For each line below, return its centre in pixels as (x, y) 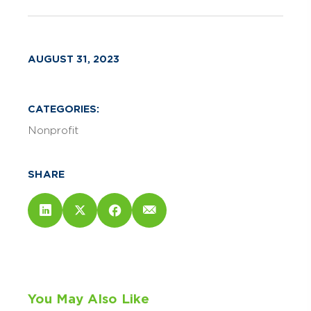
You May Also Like (89, 299)
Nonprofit (53, 130)
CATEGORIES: (64, 109)
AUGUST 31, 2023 (74, 59)
